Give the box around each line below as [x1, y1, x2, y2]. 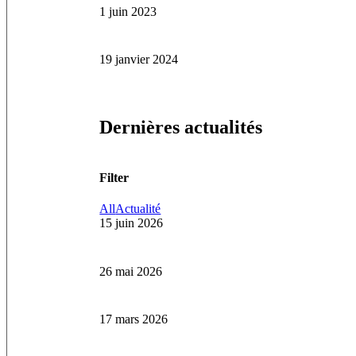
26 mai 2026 [99, 264, 163, 278]
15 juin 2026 [99, 216, 164, 230]
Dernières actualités [99, 116, 263, 137]
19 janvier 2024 [99, 52, 179, 67]
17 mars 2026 [99, 312, 168, 327]
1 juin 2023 [99, 4, 157, 18]
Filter [99, 170, 130, 184]
